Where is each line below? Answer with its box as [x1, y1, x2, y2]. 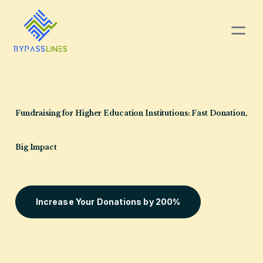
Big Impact [15, 142, 57, 151]
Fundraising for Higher [15, 108, 104, 117]
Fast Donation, [191, 108, 248, 117]
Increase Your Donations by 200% [35, 197, 181, 207]
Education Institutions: [103, 108, 192, 117]
